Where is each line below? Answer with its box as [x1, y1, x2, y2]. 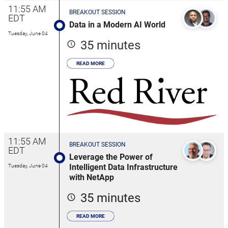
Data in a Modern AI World [69, 20, 165, 30]
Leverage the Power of [69, 152, 153, 162]
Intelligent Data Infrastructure [69, 162, 178, 173]
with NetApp [69, 173, 114, 183]
